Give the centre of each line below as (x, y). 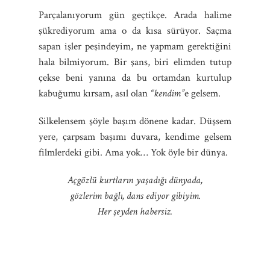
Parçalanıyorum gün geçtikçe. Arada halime (135, 15)
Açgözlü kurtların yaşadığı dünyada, (135, 180)
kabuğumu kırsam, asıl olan (94, 93)
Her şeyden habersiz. (135, 211)
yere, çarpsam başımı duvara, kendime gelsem (135, 137)
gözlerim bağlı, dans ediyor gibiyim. (135, 196)
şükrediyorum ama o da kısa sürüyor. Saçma (135, 30)
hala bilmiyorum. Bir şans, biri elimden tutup (135, 62)
